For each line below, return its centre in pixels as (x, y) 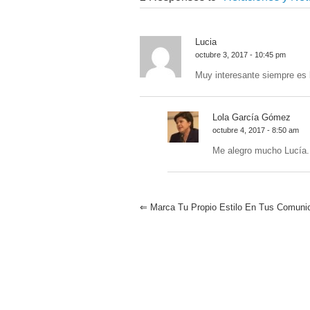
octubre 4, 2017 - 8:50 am (256, 130)
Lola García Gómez (252, 117)
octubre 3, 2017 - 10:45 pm (240, 54)
